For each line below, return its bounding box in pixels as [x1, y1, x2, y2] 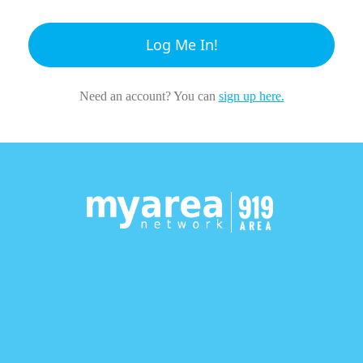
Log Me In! [145, 35, 218, 54]
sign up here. [218, 89, 284, 103]
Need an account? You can [79, 89, 219, 103]
